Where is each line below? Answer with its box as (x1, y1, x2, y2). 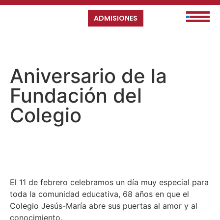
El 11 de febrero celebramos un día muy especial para (10, 177, 209, 187)
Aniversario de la (10, 63, 167, 88)
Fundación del (10, 83, 142, 108)
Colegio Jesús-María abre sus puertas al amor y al (10, 200, 197, 211)
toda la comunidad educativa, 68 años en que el (10, 189, 189, 199)
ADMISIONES (94, 13, 138, 24)
